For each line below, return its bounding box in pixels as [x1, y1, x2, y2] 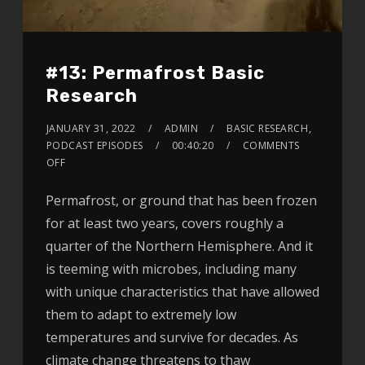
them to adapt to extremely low [45, 306, 236, 324]
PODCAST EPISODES [46, 139, 143, 153]
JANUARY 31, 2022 [46, 121, 136, 136]
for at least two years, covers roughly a [45, 214, 284, 233]
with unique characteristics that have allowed [45, 283, 319, 301]
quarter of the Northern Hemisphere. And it [45, 237, 313, 256]
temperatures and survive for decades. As [45, 328, 298, 347]
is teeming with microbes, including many [45, 260, 297, 279]
